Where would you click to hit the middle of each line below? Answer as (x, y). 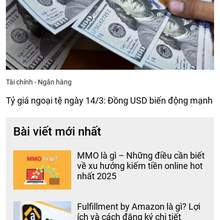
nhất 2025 (97, 176)
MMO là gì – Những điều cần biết (141, 156)
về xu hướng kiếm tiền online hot (140, 166)
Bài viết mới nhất (57, 132)
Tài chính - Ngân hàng (39, 82)
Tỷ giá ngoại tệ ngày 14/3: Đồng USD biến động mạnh (109, 101)
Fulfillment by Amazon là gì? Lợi (139, 207)
